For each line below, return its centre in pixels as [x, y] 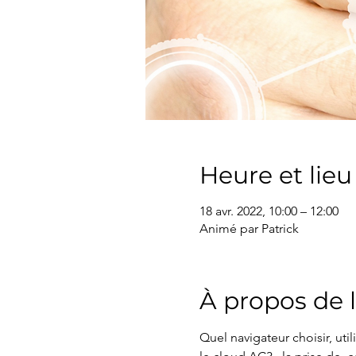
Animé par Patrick [249, 228]
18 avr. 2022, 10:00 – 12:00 [269, 211]
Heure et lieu [275, 175]
